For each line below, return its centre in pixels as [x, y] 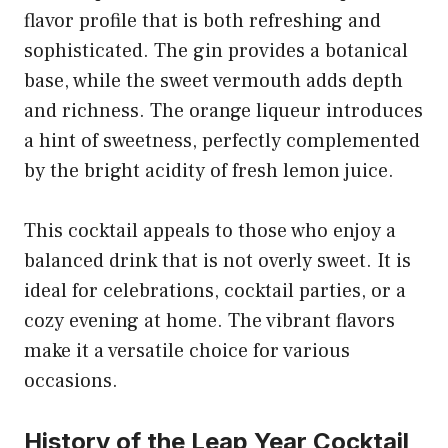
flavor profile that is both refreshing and [202, 20]
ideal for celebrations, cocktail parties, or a [215, 290]
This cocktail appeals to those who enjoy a [210, 230]
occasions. [71, 380]
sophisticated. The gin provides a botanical [216, 50]
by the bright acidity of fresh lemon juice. [209, 170]
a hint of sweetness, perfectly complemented [222, 140]
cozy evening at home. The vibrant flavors [209, 320]
